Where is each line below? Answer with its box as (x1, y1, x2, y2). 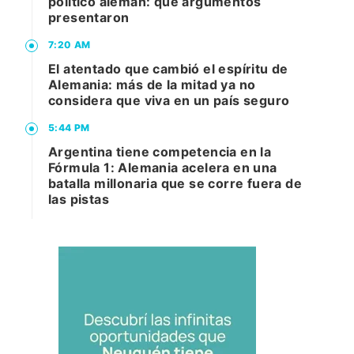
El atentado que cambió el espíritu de (48, 61, 288, 77)
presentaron (48, 9, 130, 26)
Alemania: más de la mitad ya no (48, 77, 256, 93)
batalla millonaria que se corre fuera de (48, 175, 302, 192)
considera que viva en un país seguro (48, 92, 290, 109)
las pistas (48, 191, 110, 208)
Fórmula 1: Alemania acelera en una (48, 160, 277, 176)
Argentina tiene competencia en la (48, 144, 272, 160)
